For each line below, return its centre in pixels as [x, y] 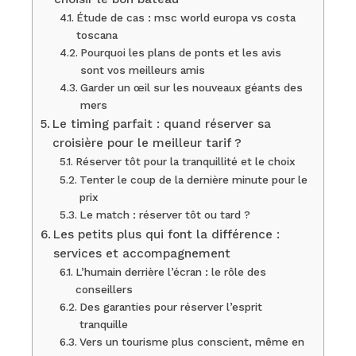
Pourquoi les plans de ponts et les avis [180, 52]
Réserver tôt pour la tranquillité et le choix [185, 161]
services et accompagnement [142, 253]
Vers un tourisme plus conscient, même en [192, 342]
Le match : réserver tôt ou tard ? [164, 215]
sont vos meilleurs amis [142, 70]
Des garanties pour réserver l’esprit [170, 307]
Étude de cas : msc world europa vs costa [186, 17]
